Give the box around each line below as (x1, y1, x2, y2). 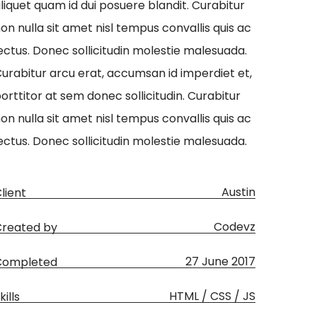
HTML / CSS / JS (169, 287, 255, 304)
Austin (221, 184, 255, 200)
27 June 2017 (185, 253, 255, 270)
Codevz (214, 218, 255, 235)
